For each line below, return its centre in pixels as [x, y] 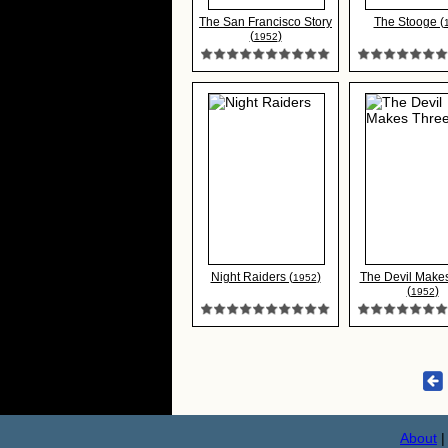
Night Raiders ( [251, 277]
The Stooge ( [408, 22]
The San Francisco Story [265, 22]
